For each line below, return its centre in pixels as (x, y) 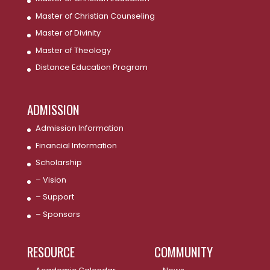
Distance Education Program (91, 67)
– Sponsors (58, 214)
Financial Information (76, 145)
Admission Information (79, 128)
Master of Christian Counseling (95, 16)
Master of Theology (73, 50)
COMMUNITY (183, 252)
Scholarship (58, 163)
